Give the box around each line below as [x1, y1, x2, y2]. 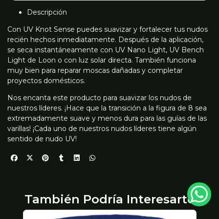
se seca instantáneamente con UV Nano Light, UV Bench [7, 45, 204, 54]
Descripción [27, 7, 67, 17]
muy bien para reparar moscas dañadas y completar [7, 66, 183, 75]
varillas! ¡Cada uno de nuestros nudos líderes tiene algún [7, 124, 197, 133]
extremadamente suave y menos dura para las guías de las [7, 113, 207, 123]
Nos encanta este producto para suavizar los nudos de [7, 93, 192, 102]
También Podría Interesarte [24, 191, 195, 206]
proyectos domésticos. [7, 76, 85, 85]
